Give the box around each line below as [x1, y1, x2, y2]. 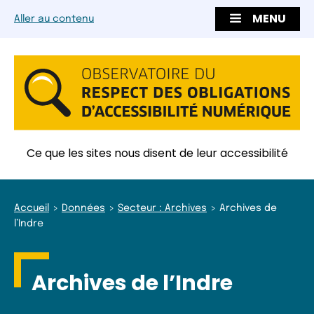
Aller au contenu [14, 14, 94, 25]
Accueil [14, 203, 49, 213]
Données [62, 203, 105, 213]
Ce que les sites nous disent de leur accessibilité [26, 144, 288, 161]
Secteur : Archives [118, 203, 207, 213]
